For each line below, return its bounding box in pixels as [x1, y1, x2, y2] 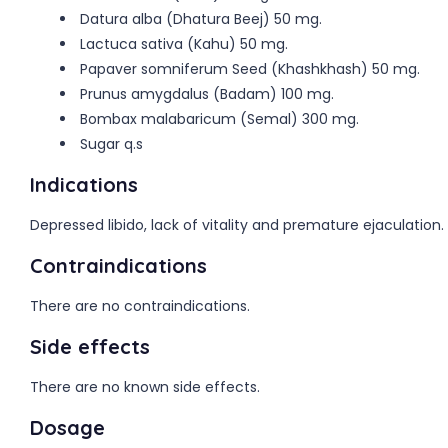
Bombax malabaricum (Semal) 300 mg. [80, 109, 359, 129]
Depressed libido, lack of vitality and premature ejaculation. [30, 215, 444, 235]
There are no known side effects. [30, 377, 260, 397]
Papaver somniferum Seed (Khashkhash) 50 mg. [80, 59, 420, 79]
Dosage [30, 415, 105, 440]
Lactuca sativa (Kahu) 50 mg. [80, 34, 288, 54]
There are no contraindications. [30, 296, 250, 316]
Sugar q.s [80, 134, 143, 154]
